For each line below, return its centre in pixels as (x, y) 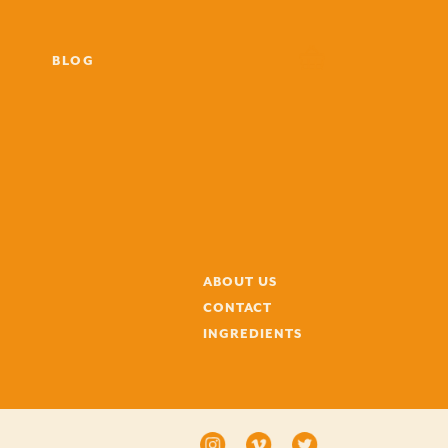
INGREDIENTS (252, 333)
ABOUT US (240, 281)
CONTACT (237, 307)
